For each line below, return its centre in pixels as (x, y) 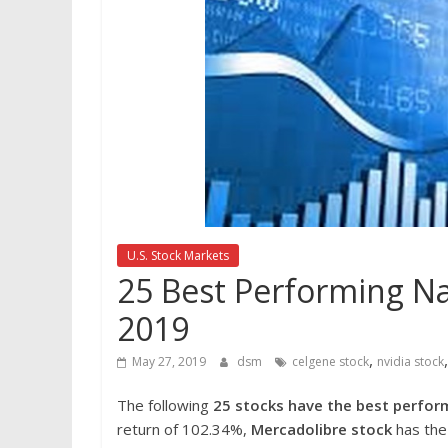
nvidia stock (410, 361)
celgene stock (330, 361)
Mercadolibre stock (321, 428)
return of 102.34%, (184, 428)
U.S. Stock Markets (178, 255)
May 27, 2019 (169, 361)
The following (165, 404)
